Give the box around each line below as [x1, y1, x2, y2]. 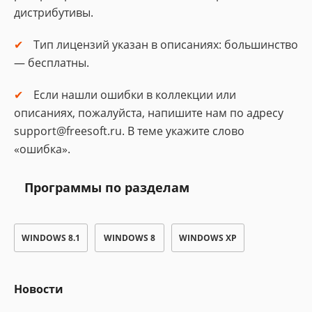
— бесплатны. [14, 55, 89, 70]
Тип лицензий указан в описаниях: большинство [33, 37, 298, 52]
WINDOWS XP [179, 232, 237, 244]
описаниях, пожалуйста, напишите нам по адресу [14, 105, 283, 120]
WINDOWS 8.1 [22, 232, 80, 244]
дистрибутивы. [14, 5, 93, 20]
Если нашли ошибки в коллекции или [33, 87, 236, 102]
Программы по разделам [24, 179, 189, 196]
